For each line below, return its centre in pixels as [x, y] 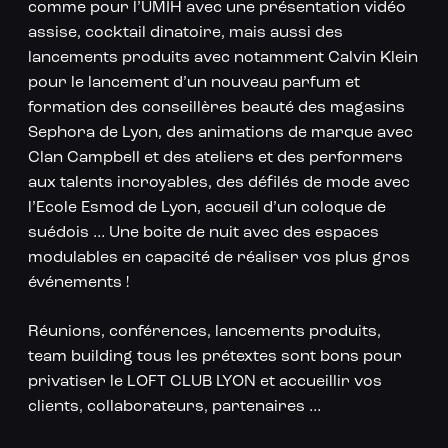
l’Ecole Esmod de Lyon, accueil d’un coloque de [206, 208]
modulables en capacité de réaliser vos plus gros [218, 258]
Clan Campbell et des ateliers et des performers [215, 158]
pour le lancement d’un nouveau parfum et [193, 83]
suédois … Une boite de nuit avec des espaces [203, 233]
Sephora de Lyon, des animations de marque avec [220, 133]
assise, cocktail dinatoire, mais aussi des [185, 33]
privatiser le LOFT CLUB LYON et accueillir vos [204, 382]
